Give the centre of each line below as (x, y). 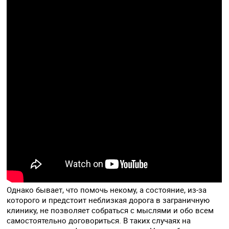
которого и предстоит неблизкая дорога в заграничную (108, 200)
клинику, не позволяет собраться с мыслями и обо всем (110, 210)
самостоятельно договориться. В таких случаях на (99, 221)
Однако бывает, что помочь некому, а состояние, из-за (107, 190)
